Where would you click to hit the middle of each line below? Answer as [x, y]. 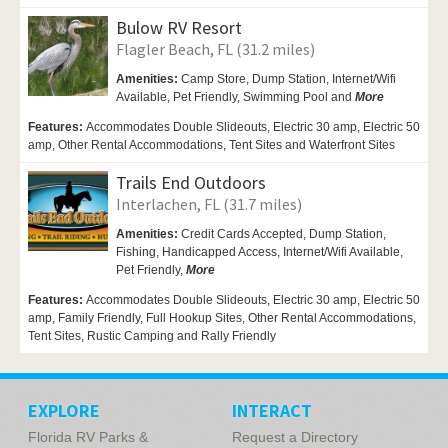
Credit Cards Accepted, [245, 233]
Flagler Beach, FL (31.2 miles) [215, 48]
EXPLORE [64, 410]
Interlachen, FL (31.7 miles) [209, 203]
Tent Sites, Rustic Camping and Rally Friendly [152, 335]
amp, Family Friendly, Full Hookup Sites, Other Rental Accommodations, [222, 317]
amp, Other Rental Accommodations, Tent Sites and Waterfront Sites [211, 144]
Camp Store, [216, 78]
